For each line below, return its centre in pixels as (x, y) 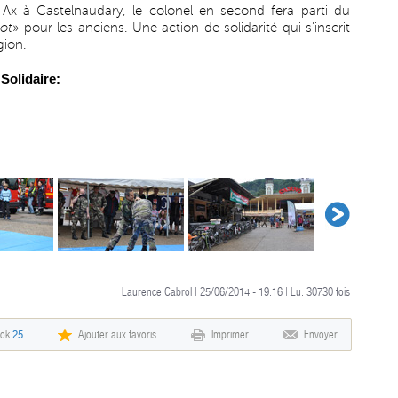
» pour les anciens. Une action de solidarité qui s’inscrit (182, 28)
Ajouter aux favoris (117, 334)
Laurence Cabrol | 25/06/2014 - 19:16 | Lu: (214, 292)
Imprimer (230, 334)
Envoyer (321, 334)
